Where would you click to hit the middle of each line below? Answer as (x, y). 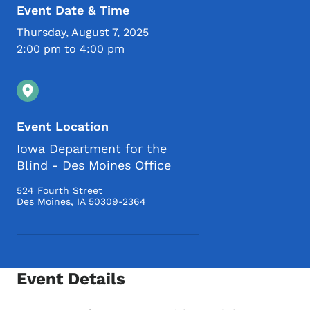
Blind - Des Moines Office (94, 165)
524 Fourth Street (60, 191)
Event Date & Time (73, 10)
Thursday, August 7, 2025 (83, 33)
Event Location (63, 127)
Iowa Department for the (92, 149)
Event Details (71, 279)
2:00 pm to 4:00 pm (71, 49)
